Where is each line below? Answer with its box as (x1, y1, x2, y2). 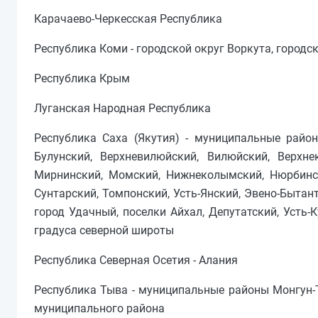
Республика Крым (34, 72, 130, 86)
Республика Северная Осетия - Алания (34, 253, 238, 268)
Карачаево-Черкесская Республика (34, 12, 222, 26)
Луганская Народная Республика (34, 102, 211, 116)
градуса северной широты (34, 224, 174, 238)
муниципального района (34, 302, 165, 316)
